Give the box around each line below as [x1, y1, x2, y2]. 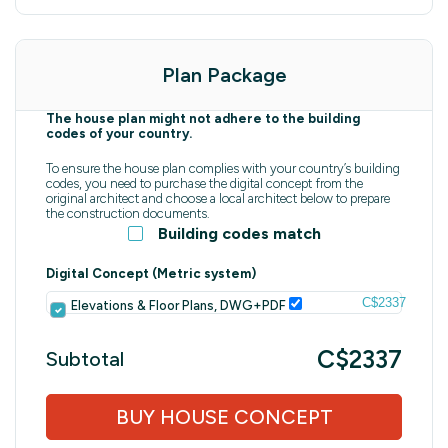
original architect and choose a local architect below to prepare [46, 190, 390, 206]
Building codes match [157, 223, 321, 243]
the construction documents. [46, 205, 210, 221]
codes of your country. [46, 126, 192, 142]
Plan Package [161, 63, 287, 88]
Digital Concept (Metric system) [46, 265, 256, 281]
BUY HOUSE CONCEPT [115, 404, 333, 429]
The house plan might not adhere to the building [46, 111, 360, 127]
